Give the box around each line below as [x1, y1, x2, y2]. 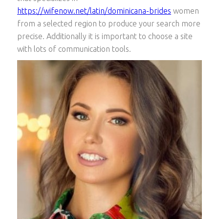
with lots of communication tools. [17, 44, 131, 53]
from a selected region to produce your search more [17, 19, 200, 28]
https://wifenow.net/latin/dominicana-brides [17, 6, 171, 15]
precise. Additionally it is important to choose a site [17, 31, 193, 41]
